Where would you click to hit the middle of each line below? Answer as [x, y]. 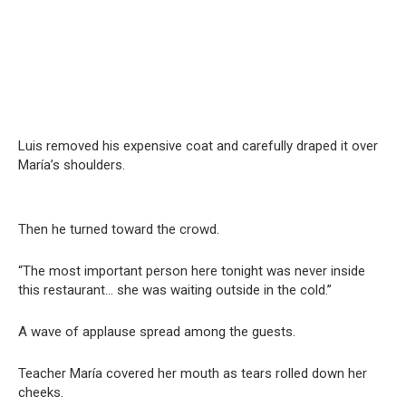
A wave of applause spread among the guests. [157, 331]
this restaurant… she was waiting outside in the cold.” [175, 290]
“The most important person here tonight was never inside [192, 271]
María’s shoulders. [72, 164]
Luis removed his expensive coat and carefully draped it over [198, 145]
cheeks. [41, 392]
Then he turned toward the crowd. [119, 229]
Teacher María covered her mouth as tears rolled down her [193, 373]
